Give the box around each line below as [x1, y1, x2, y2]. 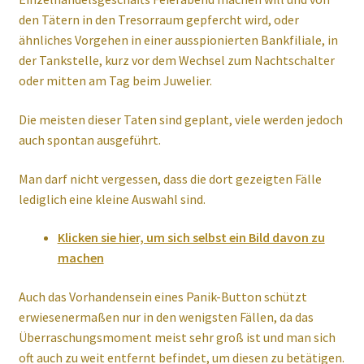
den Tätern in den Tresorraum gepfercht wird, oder [18, 11, 299, 28]
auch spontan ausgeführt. [18, 131, 161, 148]
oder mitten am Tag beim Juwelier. [18, 72, 212, 89]
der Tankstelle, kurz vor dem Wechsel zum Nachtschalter [18, 52, 335, 69]
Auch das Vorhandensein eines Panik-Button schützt [18, 288, 307, 305]
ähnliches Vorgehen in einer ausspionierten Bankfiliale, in [18, 32, 338, 49]
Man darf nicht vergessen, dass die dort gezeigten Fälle [18, 170, 322, 187]
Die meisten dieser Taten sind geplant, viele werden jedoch [18, 110, 343, 128]
